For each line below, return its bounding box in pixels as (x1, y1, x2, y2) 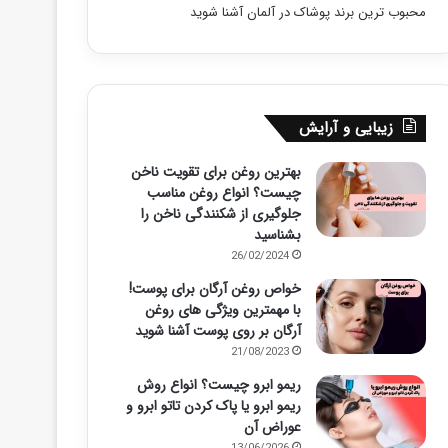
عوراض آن (243, 416, 301, 438)
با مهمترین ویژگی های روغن (144, 299, 301, 321)
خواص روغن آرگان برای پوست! (128, 278, 301, 300)
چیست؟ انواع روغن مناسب (146, 182, 301, 204)
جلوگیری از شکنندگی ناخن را (140, 203, 301, 225)
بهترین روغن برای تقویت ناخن (130, 161, 301, 183)
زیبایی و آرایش (298, 116, 393, 140)
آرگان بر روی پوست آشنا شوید (134, 320, 301, 342)
